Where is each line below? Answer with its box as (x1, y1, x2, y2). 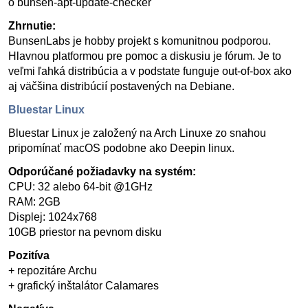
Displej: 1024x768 (8, 211, 97, 223)
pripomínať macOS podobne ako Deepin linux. (8, 142, 234, 154)
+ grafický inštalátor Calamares (8, 280, 159, 291)
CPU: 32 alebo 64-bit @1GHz (8, 181, 153, 192)
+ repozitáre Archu (8, 265, 97, 276)
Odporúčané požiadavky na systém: (8, 166, 196, 177)
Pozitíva (8, 250, 49, 261)
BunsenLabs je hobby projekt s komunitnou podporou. (8, 35, 271, 47)
